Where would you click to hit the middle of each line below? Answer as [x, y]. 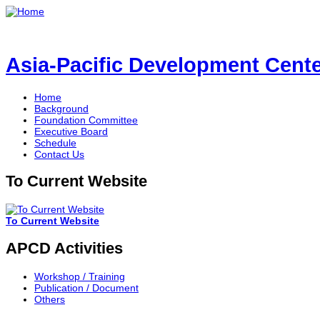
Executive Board [71, 131]
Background [61, 108]
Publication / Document [86, 288]
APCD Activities [64, 249]
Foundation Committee [86, 120]
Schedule [55, 142]
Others [50, 300]
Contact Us [59, 154]
